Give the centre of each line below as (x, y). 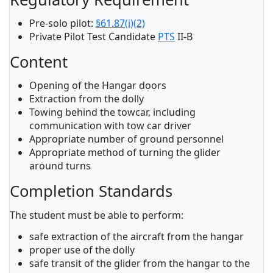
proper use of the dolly (82, 250)
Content (39, 62)
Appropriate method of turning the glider (125, 152)
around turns (60, 166)
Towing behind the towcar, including (112, 112)
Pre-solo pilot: (62, 23)
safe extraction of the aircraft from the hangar (136, 236)
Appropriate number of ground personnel (126, 139)
